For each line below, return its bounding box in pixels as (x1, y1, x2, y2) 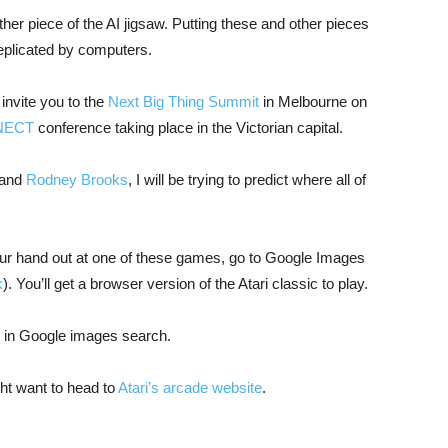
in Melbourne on (259, 92, 367, 110)
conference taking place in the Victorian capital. (34, 118, 343, 136)
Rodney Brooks (26, 170, 128, 188)
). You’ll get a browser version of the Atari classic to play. (3, 274, 368, 292)
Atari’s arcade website (118, 378, 262, 396)
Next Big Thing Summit (108, 92, 259, 110)
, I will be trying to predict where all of (128, 170, 366, 188)
